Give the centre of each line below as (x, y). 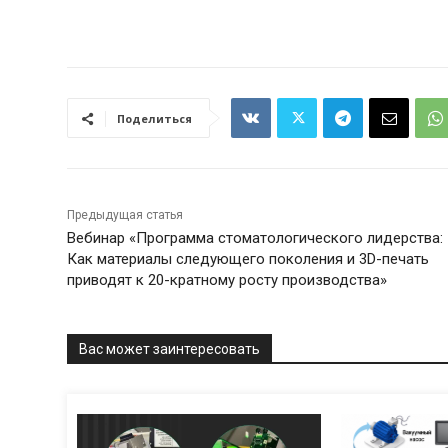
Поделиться (155, 119)
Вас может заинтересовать (170, 349)
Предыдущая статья (125, 215)
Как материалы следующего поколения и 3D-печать (248, 259)
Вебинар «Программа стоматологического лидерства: (255, 238)
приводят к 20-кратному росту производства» (227, 280)
